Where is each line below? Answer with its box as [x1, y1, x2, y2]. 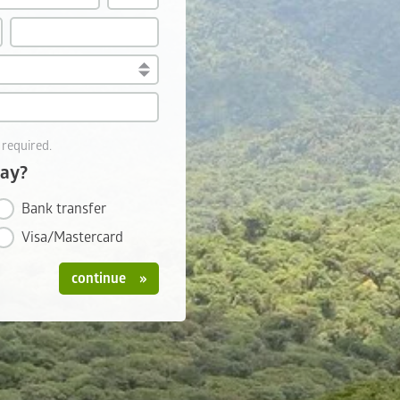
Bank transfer [21, 200, 106, 218]
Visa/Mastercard [21, 229, 123, 246]
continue [71, 270, 129, 287]
